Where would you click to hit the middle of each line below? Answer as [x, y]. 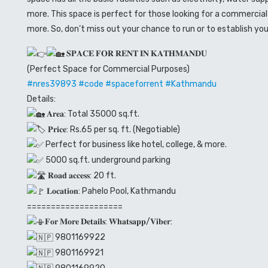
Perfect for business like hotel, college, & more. [135, 145]
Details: [41, 99]
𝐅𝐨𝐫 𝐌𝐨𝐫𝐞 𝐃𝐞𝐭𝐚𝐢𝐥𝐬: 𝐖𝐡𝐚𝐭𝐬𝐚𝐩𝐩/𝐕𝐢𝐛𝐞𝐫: [109, 221]
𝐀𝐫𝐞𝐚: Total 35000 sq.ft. [92, 114]
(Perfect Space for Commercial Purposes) [108, 69]
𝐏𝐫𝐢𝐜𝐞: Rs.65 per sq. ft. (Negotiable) [113, 129]
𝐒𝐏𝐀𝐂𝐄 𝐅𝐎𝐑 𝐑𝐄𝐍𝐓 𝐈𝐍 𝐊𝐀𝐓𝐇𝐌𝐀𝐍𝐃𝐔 [136, 53]
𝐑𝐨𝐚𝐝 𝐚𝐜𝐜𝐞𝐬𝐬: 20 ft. [81, 176]
